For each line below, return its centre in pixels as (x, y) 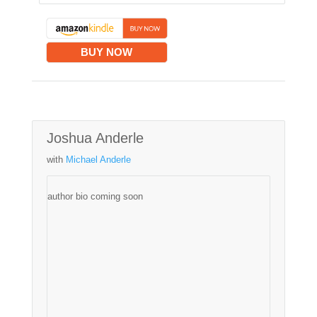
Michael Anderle (98, 159)
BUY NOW (107, 52)
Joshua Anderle (95, 138)
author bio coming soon (95, 197)
